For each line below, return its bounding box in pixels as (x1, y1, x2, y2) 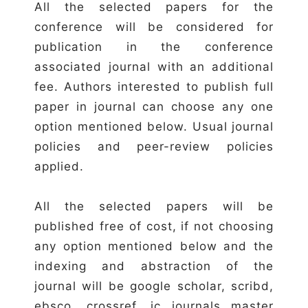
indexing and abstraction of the (34, 258, 274, 273)
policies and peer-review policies (34, 139, 274, 153)
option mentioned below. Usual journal (34, 119, 274, 133)
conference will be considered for (34, 19, 274, 34)
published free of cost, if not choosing (34, 219, 274, 233)
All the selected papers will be (34, 199, 274, 213)
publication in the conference (34, 39, 274, 54)
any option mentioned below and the (34, 239, 274, 253)
